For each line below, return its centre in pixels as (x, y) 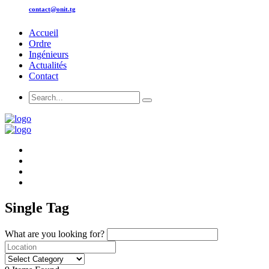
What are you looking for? (55, 234)
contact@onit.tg (52, 9)
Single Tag (37, 207)
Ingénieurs (49, 54)
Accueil (44, 32)
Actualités (48, 65)
